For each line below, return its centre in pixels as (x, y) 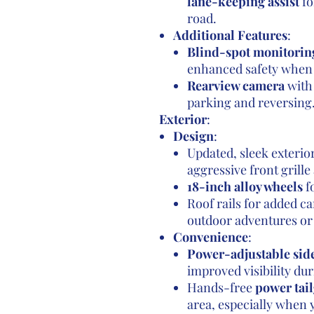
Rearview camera (235, 86)
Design (193, 136)
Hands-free (221, 287)
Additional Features (230, 35)
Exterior (183, 119)
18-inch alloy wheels (245, 186)
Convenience (210, 237)
